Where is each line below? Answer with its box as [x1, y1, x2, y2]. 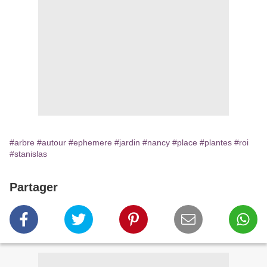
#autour [37, 138, 66, 148]
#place [172, 138, 197, 148]
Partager [10, 181, 58, 194]
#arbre [10, 138, 35, 148]
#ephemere [69, 138, 112, 148]
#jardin [114, 138, 140, 148]
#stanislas [10, 149, 47, 159]
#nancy [142, 138, 170, 148]
